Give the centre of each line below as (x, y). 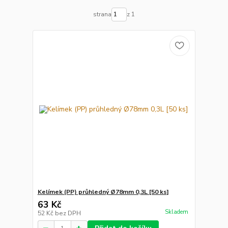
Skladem (176, 212)
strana (102, 15)
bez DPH (68, 213)
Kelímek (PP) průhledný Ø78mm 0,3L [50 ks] (103, 192)
